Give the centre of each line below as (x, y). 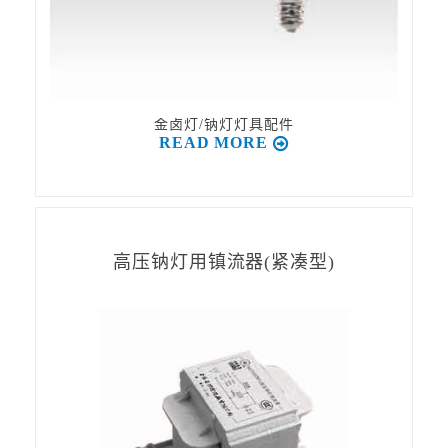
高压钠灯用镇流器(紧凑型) (224, 262)
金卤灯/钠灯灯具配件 (224, 124)
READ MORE (213, 142)
